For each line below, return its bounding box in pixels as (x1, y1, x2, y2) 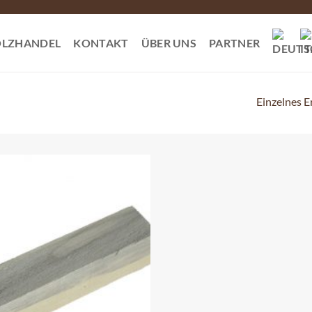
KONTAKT (73, 36, 129, 49)
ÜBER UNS (141, 36, 197, 49)
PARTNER (209, 36, 260, 49)
